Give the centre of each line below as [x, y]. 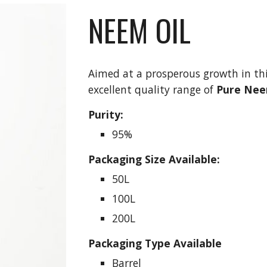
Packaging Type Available [155, 243]
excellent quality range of [153, 89]
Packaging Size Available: [154, 159]
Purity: [106, 114]
